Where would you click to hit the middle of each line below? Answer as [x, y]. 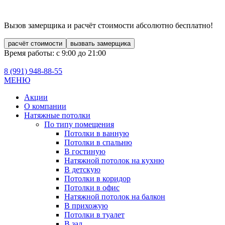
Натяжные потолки [57, 115]
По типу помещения [79, 124]
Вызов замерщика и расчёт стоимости [70, 25]
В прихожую [86, 206]
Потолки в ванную [97, 133]
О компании [45, 106]
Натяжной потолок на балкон [115, 197]
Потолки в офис [92, 188]
